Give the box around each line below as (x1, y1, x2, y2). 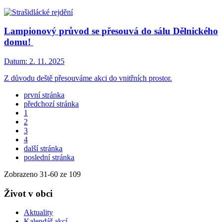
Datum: (4, 57, 27, 65)
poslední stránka (24, 153, 74, 162)
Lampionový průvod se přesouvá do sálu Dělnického (4, 26, 218, 37)
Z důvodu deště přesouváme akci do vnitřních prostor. (4, 74, 172, 82)
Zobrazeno (4, 170, 40, 178)
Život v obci (4, 188, 53, 199)
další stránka (24, 144, 62, 153)
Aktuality (24, 208, 53, 217)
